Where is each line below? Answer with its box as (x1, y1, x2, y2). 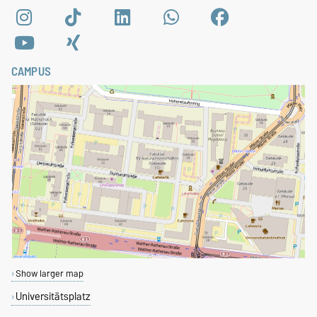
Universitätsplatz (15, 287, 91, 305)
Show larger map (15, 265, 83, 281)
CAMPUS (11, 61, 51, 81)
